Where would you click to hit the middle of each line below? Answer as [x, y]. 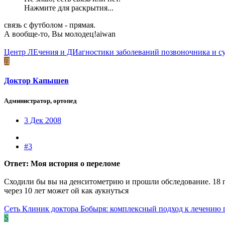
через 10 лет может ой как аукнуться [66, 190]
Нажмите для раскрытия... [69, 8]
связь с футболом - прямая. [50, 25]
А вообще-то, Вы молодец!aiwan [60, 34]
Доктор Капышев [36, 81]
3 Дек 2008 [43, 120]
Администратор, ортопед [40, 100]
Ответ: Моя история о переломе [62, 163]
